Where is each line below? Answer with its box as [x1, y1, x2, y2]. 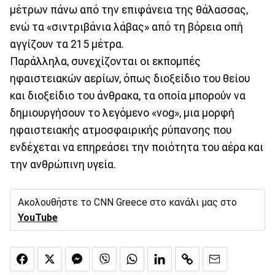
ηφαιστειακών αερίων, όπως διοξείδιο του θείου [10, 72, 250, 85]
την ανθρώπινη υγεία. [10, 158, 116, 171]
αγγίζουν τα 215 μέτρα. [10, 37, 124, 50]
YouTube [18, 211, 58, 223]
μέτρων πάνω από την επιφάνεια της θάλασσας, [10, 3, 248, 16]
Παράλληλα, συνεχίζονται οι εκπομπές [10, 55, 201, 68]
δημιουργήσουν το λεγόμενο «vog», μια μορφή [10, 106, 234, 119]
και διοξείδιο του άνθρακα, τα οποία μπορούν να [10, 89, 246, 102]
